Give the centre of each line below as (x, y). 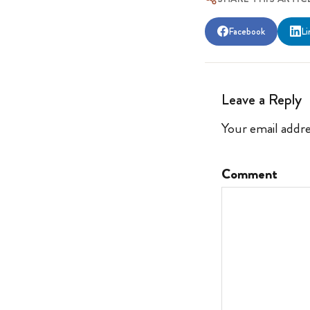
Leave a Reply (262, 99)
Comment (249, 174)
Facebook (247, 31)
